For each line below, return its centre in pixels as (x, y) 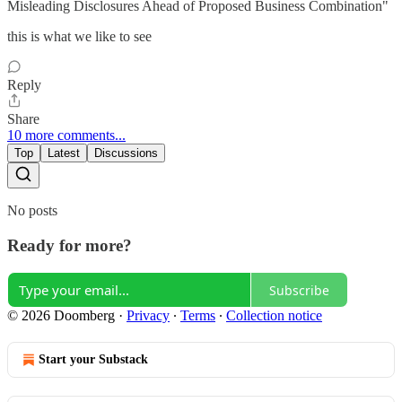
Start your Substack (93, 360)
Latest (64, 153)
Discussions (126, 153)
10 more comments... (66, 135)
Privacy (148, 316)
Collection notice (274, 316)
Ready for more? (70, 245)
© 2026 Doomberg (61, 316)
